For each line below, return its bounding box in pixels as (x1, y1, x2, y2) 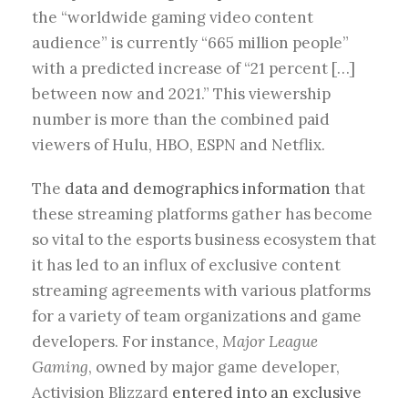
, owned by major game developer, (88, 357, 340, 378)
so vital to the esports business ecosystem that (32, 229, 376, 250)
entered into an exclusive (172, 382, 362, 403)
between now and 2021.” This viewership (32, 84, 331, 105)
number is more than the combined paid (32, 109, 330, 130)
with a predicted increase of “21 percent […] (32, 58, 355, 79)
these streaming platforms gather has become (32, 204, 372, 225)
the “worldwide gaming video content (32, 7, 313, 28)
